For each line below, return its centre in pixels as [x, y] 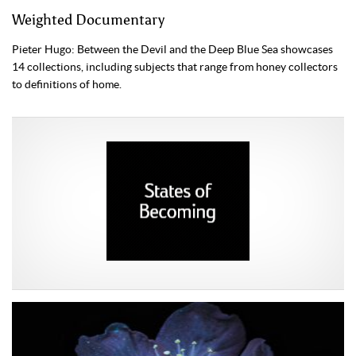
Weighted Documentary [88, 20]
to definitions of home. [67, 84]
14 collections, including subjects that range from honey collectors [175, 67]
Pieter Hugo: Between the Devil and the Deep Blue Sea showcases [172, 49]
